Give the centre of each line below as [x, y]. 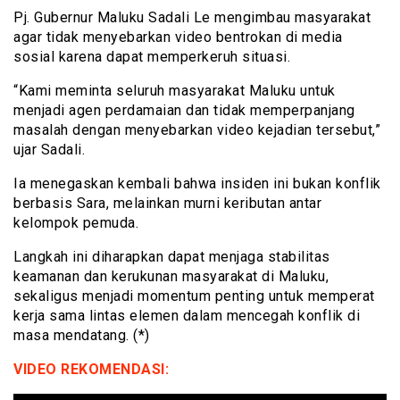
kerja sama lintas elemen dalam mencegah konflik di [187, 316]
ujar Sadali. [49, 150]
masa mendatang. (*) [82, 336]
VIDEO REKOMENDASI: [91, 370]
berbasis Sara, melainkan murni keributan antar [167, 204]
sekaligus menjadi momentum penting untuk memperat [194, 296]
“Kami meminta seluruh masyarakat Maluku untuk [175, 91]
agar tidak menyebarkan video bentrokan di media [178, 37]
